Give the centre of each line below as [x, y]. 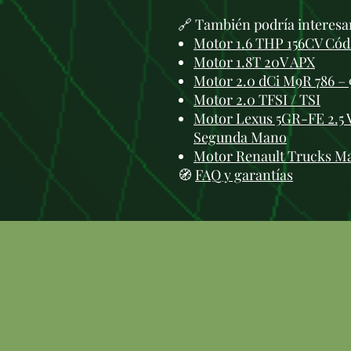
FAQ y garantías [244, 175]
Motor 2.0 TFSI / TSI [257, 100]
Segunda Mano [240, 137]
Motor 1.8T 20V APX [254, 62]
